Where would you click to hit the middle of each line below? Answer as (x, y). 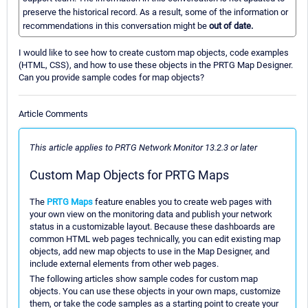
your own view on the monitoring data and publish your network (151, 214)
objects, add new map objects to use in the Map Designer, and (150, 251)
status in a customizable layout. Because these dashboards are (152, 226)
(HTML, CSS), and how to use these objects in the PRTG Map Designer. (156, 65)
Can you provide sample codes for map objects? (111, 78)
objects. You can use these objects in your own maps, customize (155, 291)
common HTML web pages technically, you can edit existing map (155, 239)
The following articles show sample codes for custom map (144, 278)
